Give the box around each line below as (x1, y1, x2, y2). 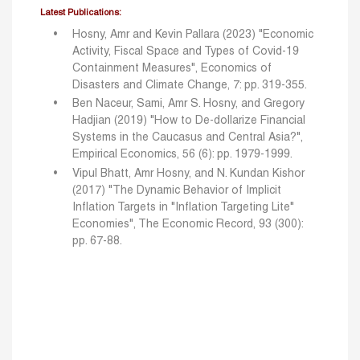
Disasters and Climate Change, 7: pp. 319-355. (72, 80, 307, 92)
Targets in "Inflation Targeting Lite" (117, 202, 294, 213)
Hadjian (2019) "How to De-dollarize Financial (72, 116, 305, 127)
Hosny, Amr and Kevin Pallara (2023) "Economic (72, 30, 313, 41)
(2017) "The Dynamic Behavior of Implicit (72, 185, 281, 196)
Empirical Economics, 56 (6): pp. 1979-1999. (72, 149, 292, 161)
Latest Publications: (40, 9, 121, 18)
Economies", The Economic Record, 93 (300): (72, 219, 303, 230)
